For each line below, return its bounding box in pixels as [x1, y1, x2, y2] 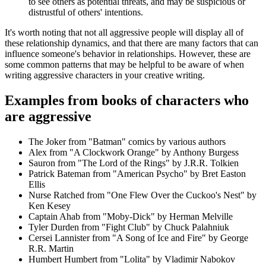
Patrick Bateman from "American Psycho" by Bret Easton [28, 168, 246, 179]
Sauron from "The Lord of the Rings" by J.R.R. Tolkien [28, 157, 239, 168]
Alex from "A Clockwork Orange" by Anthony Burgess [28, 147, 239, 157]
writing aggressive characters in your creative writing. [5, 70, 205, 80]
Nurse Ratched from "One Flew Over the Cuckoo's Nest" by [28, 189, 256, 200]
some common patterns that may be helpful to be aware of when [5, 59, 244, 69]
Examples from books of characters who [5, 92, 249, 108]
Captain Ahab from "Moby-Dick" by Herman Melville [28, 211, 233, 221]
